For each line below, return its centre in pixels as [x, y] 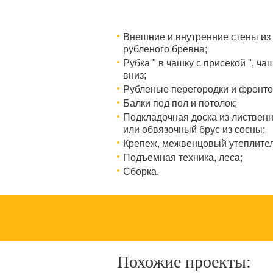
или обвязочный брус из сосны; [194, 129]
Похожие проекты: [184, 262]
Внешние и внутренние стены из [197, 37]
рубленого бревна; [165, 49]
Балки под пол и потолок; [180, 103]
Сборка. [141, 172]
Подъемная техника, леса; [183, 158]
